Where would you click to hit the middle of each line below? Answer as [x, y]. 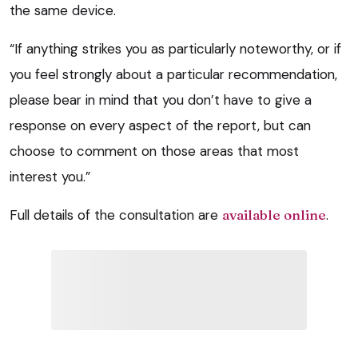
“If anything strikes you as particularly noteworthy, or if [175, 49]
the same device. [63, 11]
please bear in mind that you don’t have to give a [161, 100]
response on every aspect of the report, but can [160, 126]
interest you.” [50, 177]
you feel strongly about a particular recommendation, [173, 75]
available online [274, 215]
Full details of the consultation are [116, 215]
